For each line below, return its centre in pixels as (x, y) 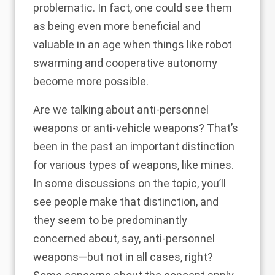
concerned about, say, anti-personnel (124, 238)
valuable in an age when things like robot (133, 45)
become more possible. (91, 81)
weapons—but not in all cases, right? (123, 257)
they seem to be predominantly (110, 220)
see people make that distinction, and (126, 202)
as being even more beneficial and (117, 26)
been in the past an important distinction (134, 146)
